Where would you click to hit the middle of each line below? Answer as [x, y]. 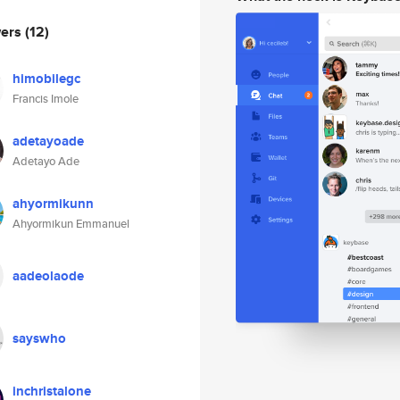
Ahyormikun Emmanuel [71, 224]
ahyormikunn [53, 204]
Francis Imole [46, 99]
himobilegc [46, 79]
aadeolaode [48, 276]
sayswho [39, 338]
